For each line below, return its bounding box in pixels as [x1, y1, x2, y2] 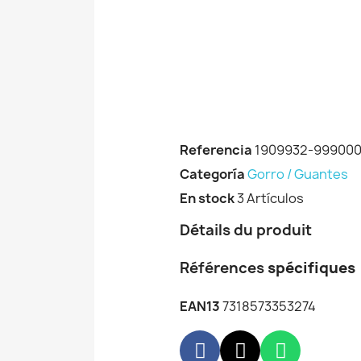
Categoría [180, 165, 245, 184]
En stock [180, 189, 234, 208]
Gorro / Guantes [247, 165, 348, 184]
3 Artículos [237, 189, 304, 208]
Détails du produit [180, 220, 315, 241]
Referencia [180, 141, 252, 160]
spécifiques [264, 258, 359, 279]
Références [180, 258, 264, 279]
